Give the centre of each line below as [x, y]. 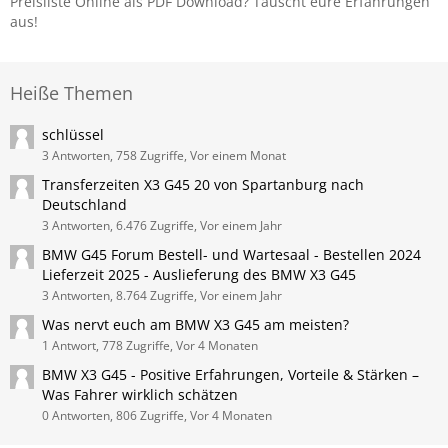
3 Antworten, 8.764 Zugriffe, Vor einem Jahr [162, 295]
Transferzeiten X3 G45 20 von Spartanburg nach [203, 184]
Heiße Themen [71, 93]
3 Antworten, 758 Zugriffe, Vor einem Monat [164, 155]
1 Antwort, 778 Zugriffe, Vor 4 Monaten [150, 345]
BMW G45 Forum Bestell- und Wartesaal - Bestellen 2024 [231, 254]
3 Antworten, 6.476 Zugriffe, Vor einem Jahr [162, 225]
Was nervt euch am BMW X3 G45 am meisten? [195, 324]
